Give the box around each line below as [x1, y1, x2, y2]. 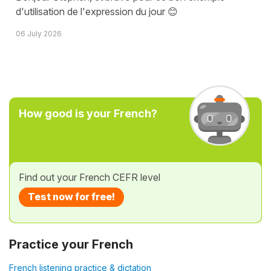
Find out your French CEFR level [19, 171, 160, 183]
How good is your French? [19, 106, 157, 120]
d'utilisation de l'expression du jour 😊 [16, 5, 178, 18]
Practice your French [9, 237, 133, 252]
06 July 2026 [16, 28, 62, 38]
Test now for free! [28, 191, 115, 203]
